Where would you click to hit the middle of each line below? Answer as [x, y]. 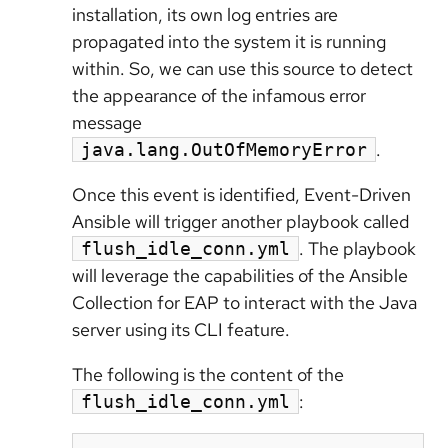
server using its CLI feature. [181, 330]
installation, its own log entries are [205, 15]
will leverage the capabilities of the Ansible [240, 276]
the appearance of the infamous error [219, 96]
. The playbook [357, 249]
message [107, 123]
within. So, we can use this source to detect [242, 69]
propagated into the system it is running [229, 42]
